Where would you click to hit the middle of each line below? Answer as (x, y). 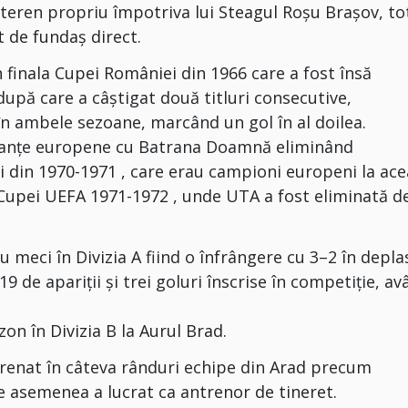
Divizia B (84, 330)
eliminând (315, 146)
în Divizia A (99, 256)
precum (339, 367)
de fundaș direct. (76, 37)
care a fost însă (310, 72)
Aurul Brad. (184, 330)
